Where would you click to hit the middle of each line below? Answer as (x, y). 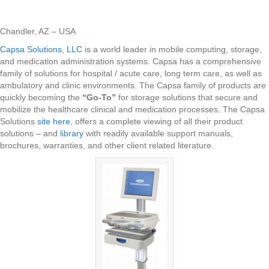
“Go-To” (99, 97)
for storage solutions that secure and (187, 97)
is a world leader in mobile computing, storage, (172, 49)
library (71, 133)
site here (53, 121)
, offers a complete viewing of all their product (156, 121)
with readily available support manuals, (158, 133)
